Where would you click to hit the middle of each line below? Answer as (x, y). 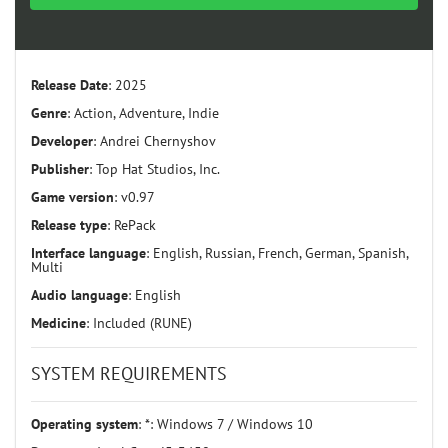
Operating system (84, 424)
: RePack (131, 225)
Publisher (60, 169)
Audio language (79, 295)
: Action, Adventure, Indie (143, 113)
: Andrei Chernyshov (154, 141)
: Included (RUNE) (139, 323)
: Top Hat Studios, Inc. (154, 169)
